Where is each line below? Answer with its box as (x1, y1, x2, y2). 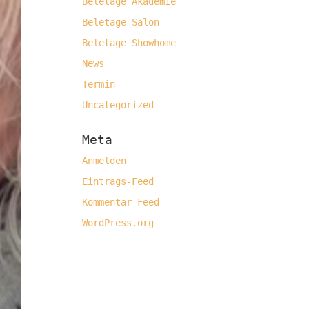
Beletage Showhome (82, 37, 177, 48)
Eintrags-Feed (82, 176, 154, 187)
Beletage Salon (82, 17, 160, 28)
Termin (82, 79, 116, 90)
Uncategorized (82, 99, 154, 110)
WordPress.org (82, 217, 154, 228)
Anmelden (82, 155, 127, 166)
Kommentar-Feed (82, 197, 160, 208)
